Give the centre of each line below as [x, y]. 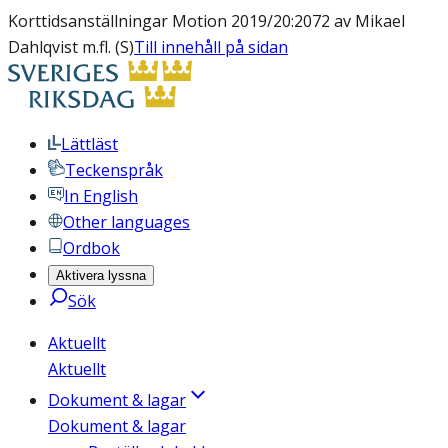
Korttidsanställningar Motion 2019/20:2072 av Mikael [206, 21]
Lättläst [89, 144]
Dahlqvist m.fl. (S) [71, 47]
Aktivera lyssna [101, 275]
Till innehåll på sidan [211, 47]
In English [101, 196]
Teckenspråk [114, 170]
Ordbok [91, 248]
